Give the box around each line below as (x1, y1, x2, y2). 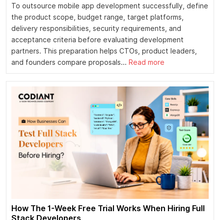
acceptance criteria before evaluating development (11, 35, 184, 44)
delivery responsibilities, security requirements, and (11, 24, 181, 32)
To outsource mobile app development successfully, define (11, 1, 208, 10)
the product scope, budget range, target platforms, (11, 13, 184, 21)
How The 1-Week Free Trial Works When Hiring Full (11, 204, 205, 214)
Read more (129, 58, 165, 66)
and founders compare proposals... (11, 58, 129, 66)
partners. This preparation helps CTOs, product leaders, (11, 47, 197, 55)
